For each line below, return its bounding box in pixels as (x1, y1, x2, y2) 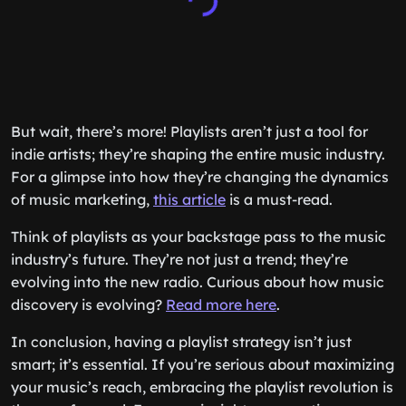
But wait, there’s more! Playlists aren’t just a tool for (11, 122, 368, 140)
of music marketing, (11, 190, 153, 208)
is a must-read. (226, 190, 333, 208)
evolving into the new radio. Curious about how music (11, 273, 384, 291)
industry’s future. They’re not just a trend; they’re (11, 250, 348, 268)
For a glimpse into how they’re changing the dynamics (11, 168, 389, 186)
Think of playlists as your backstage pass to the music (11, 227, 386, 246)
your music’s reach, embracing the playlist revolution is (11, 378, 393, 396)
